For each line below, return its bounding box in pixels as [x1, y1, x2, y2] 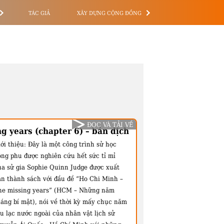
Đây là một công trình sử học [27, 140, 116, 148]
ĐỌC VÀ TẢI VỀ [86, 120, 133, 128]
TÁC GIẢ [28, 9, 50, 16]
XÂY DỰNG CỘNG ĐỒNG [76, 9, 141, 16]
